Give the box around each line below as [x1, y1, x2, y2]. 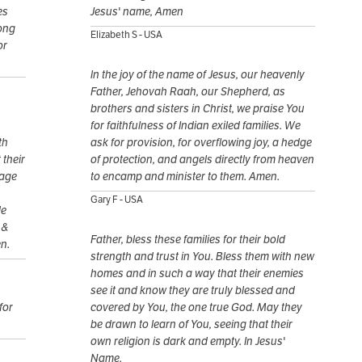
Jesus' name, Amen [90, 4, 183, 19]
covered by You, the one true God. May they [90, 300, 302, 315]
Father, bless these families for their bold [90, 232, 285, 247]
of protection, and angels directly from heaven [90, 152, 314, 167]
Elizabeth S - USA [90, 28, 162, 41]
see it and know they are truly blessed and [90, 283, 295, 298]
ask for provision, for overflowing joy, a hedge [90, 135, 312, 150]
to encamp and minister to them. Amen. [90, 169, 280, 184]
